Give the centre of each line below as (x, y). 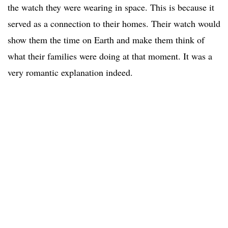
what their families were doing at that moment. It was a (110, 56)
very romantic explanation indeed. (70, 73)
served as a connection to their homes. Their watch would (114, 24)
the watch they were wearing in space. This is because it (111, 7)
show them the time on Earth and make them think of (106, 40)
